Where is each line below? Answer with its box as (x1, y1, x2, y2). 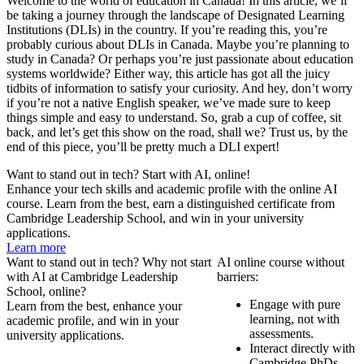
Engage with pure (249, 297, 341, 311)
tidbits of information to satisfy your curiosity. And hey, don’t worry (6, 80, 353, 95)
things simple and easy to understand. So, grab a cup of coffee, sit (6, 110, 341, 124)
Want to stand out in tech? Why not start (6, 254, 211, 269)
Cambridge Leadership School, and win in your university (6, 210, 304, 225)
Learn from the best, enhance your (6, 298, 182, 313)
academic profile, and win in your (6, 313, 179, 327)
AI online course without (217, 254, 345, 269)
